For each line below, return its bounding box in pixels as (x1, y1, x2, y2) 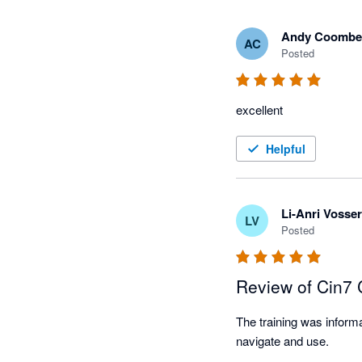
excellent (236, 101, 283, 119)
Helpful (266, 141, 305, 158)
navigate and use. (236, 332, 329, 350)
